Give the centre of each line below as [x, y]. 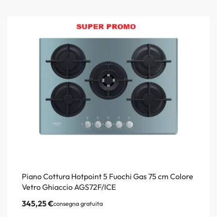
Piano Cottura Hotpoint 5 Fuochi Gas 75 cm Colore [108, 176]
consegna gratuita [78, 203]
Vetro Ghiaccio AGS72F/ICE [69, 187]
